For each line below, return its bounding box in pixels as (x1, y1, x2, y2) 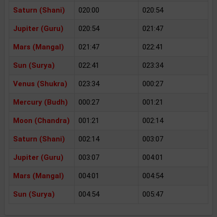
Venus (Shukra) (13, 79, 67, 88)
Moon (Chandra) (13, 116, 70, 125)
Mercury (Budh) (13, 98, 68, 107)
